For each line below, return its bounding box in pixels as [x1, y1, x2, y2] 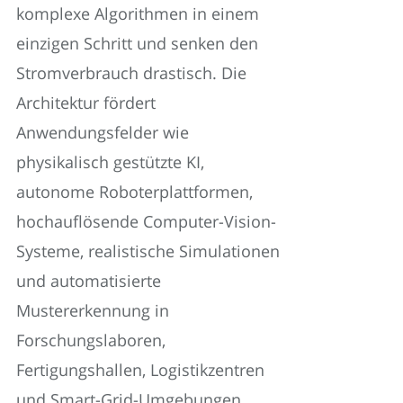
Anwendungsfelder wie [16, 121, 189, 143]
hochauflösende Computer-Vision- [16, 210, 276, 232]
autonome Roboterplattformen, [16, 180, 253, 202]
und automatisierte [16, 269, 161, 291]
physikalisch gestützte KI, [16, 150, 204, 173]
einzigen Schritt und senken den [16, 31, 258, 54]
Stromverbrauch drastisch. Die [16, 61, 246, 84]
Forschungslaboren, [16, 328, 166, 351]
